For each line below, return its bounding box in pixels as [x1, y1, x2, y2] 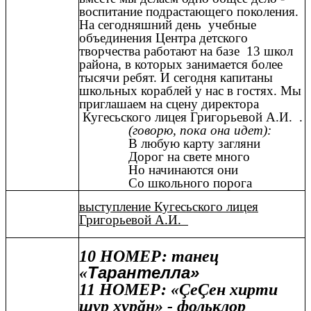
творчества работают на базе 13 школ [79, 43, 293, 58]
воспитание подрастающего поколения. [79, 3, 299, 19]
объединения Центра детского [79, 30, 248, 45]
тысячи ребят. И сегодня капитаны [79, 69, 273, 85]
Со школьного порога [128, 175, 252, 190]
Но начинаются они [128, 162, 238, 177]
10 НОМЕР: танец [79, 247, 219, 266]
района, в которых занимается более [79, 56, 283, 72]
